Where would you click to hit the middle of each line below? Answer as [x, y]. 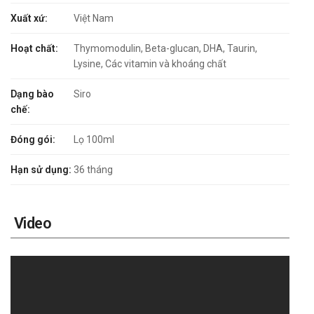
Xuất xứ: [29, 19]
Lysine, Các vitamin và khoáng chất [150, 64]
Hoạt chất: [34, 49]
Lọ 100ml [94, 140]
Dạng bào [32, 94]
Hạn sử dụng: [41, 170]
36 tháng [93, 170]
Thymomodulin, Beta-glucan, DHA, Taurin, [165, 49]
